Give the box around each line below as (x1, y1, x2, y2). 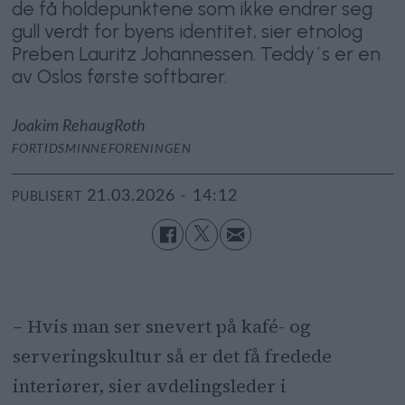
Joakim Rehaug (12, 118, 115, 135)
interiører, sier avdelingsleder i (12, 372, 287, 399)
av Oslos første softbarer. (12, 64, 228, 88)
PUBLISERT (12, 191, 82, 204)
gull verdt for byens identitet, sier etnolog (12, 19, 363, 42)
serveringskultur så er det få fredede (12, 343, 332, 369)
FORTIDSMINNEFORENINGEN (12, 142, 192, 155)
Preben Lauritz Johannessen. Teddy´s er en (12, 42, 381, 65)
